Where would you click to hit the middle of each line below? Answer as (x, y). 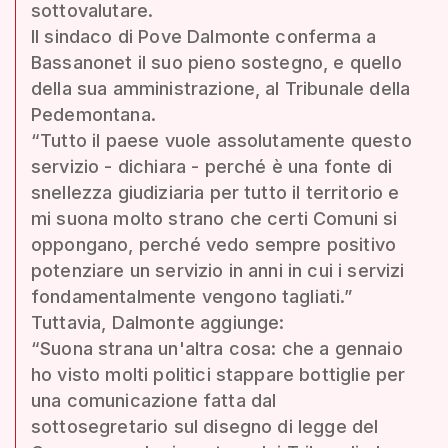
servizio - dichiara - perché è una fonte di (211, 166)
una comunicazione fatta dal (154, 400)
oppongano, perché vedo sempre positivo (214, 244)
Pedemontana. (93, 114)
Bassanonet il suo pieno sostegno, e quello (216, 62)
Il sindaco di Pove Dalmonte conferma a (204, 36)
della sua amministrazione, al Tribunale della (221, 88)
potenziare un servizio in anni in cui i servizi (218, 270)
